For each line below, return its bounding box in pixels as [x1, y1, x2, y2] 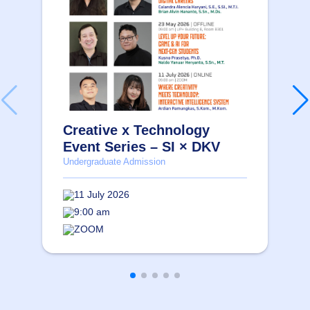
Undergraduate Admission [63, 156, 165, 167]
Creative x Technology [63, 122, 210, 138]
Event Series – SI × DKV [63, 139, 220, 155]
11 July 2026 [74, 189, 129, 201]
